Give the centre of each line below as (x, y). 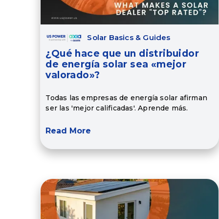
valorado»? (73, 75)
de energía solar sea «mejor (116, 65)
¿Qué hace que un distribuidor (122, 54)
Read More (68, 131)
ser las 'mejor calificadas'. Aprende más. (117, 108)
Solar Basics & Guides (129, 38)
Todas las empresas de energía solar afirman (126, 98)
